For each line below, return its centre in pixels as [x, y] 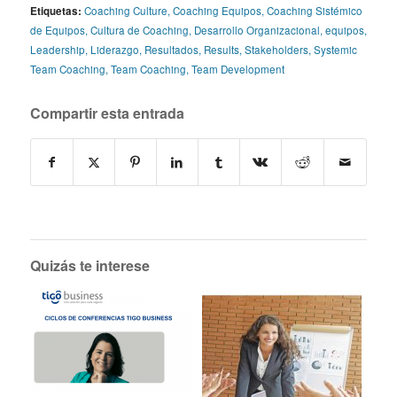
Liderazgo [114, 50]
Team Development [237, 70]
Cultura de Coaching [139, 31]
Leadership [57, 50]
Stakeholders [276, 50]
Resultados [171, 50]
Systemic [335, 50]
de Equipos [57, 31]
